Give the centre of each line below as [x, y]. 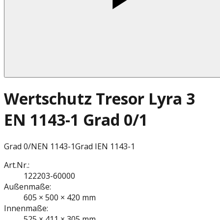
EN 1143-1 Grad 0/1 [76, 120]
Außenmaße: [27, 186]
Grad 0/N [21, 146]
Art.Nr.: [17, 165]
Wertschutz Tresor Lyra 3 [99, 99]
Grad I [86, 146]
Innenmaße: [26, 208]
